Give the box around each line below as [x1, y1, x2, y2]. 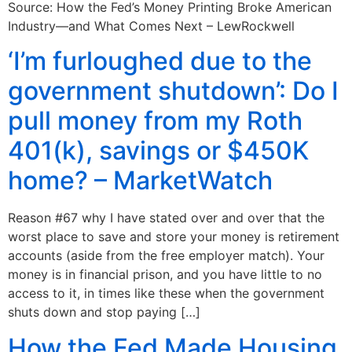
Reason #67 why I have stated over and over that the [8, 210, 324, 226]
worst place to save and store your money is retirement [8, 229, 339, 245]
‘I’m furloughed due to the [8, 46, 312, 77]
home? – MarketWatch [8, 165, 273, 196]
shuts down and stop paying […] [8, 304, 200, 321]
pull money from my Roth [8, 105, 302, 137]
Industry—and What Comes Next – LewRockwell [8, 18, 295, 34]
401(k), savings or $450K [8, 135, 309, 167]
